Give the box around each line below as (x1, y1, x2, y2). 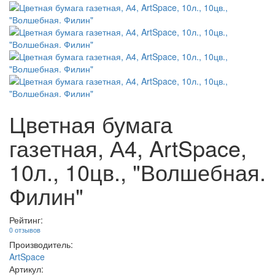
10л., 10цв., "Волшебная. (9, 156, 266, 187)
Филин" (9, 180, 83, 211)
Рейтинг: (9, 214, 43, 226)
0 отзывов (9, 225, 41, 234)
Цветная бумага (9, 108, 172, 139)
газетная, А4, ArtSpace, (9, 132, 247, 163)
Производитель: (9, 238, 73, 250)
